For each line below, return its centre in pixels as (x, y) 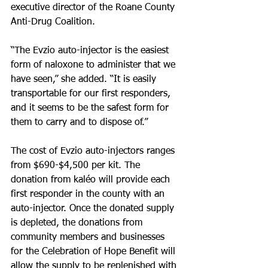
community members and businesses (89, 237)
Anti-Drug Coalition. (53, 22)
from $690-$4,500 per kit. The (77, 166)
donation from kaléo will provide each (92, 180)
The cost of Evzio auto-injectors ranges (94, 151)
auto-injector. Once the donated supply (94, 209)
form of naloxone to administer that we (95, 65)
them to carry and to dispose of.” (79, 123)
